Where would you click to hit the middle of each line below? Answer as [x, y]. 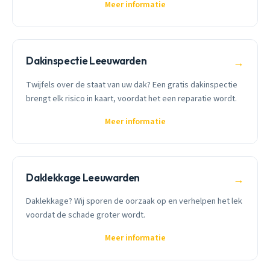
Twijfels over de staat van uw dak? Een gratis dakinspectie [132, 84]
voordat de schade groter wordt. [86, 215]
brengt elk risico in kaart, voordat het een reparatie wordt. [132, 98]
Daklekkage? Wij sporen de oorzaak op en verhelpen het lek [134, 201]
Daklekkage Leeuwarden [83, 177]
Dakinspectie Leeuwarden [86, 61]
